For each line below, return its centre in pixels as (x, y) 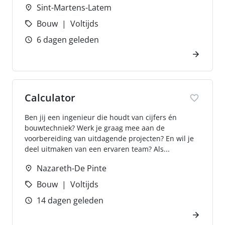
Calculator (50, 98)
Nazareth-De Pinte (72, 168)
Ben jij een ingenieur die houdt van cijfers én (101, 117)
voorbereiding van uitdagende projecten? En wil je (109, 138)
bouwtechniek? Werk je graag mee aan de (95, 128)
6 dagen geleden (68, 40)
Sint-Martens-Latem (74, 8)
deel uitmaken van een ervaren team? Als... (97, 149)
